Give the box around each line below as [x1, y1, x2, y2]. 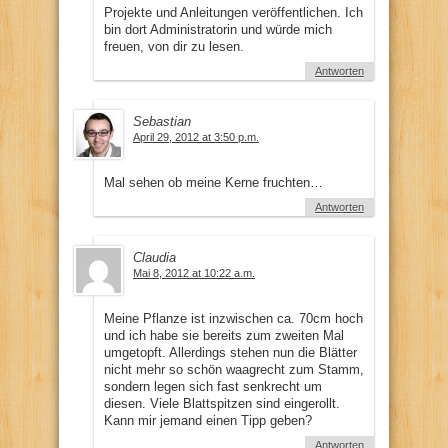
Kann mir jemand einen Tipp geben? [104, 412, 312, 428]
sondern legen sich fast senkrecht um [104, 378, 322, 394]
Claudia [133, 249, 176, 265]
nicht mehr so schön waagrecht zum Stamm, [104, 361, 364, 377]
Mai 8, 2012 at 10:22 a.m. [133, 266, 255, 279]
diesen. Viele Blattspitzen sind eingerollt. [104, 395, 340, 411]
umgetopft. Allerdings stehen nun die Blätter [104, 344, 357, 360]
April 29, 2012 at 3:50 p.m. [133, 130, 259, 143]
